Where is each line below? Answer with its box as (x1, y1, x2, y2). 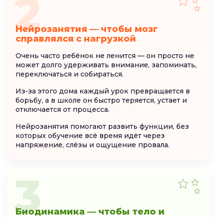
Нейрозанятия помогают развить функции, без (15, 122, 189, 131)
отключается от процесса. (15, 105, 109, 114)
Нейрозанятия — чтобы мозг (15, 23, 158, 34)
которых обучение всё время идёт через (15, 131, 165, 140)
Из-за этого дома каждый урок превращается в (15, 86, 190, 95)
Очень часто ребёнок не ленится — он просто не (15, 51, 194, 60)
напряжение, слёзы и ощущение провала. (15, 140, 170, 149)
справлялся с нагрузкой (15, 33, 136, 44)
